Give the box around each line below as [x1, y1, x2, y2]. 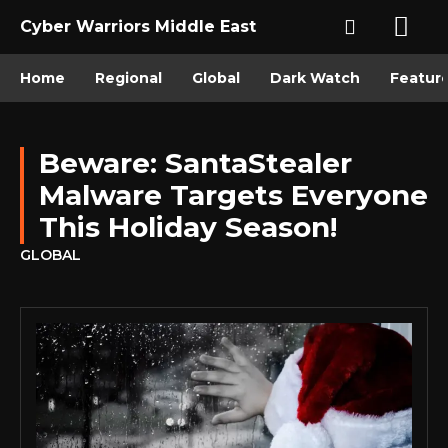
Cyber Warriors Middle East [20, 17, 256, 36]
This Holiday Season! [39, 210, 337, 244]
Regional [95, 69, 162, 87]
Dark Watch [270, 69, 360, 87]
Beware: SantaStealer [39, 146, 352, 180]
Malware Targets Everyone [39, 178, 428, 212]
